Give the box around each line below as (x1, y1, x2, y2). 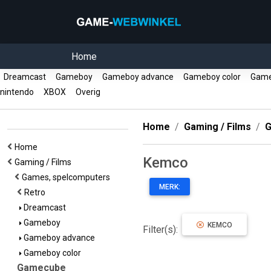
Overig (72, 87, 104, 97)
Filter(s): (143, 224, 180, 235)
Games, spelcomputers (22, 172, 114, 182)
